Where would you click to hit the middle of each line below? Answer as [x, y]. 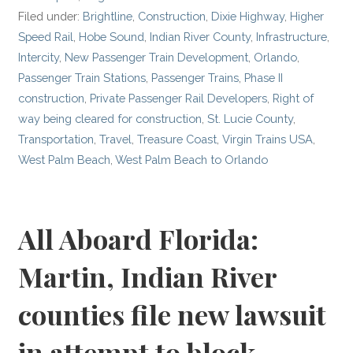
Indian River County [201, 36]
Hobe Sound [112, 36]
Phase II [264, 77]
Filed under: [51, 16]
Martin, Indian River [148, 277]
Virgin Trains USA [268, 139]
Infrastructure [292, 36]
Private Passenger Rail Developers [179, 98]
